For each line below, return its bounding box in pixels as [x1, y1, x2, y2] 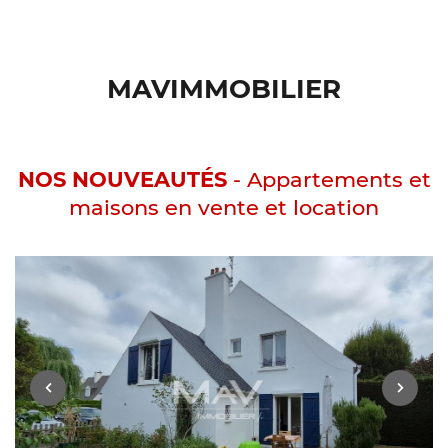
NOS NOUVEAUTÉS [17, 165, 233, 193]
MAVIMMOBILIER [107, 70, 341, 105]
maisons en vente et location [69, 193, 379, 220]
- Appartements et [232, 165, 431, 192]
